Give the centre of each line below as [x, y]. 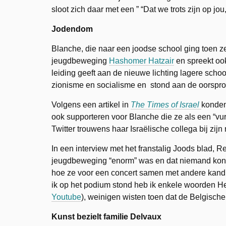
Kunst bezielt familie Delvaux [106, 216]
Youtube [66, 197]
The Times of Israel [165, 104]
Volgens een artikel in [91, 104]
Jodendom [72, 29]
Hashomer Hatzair [142, 61]
